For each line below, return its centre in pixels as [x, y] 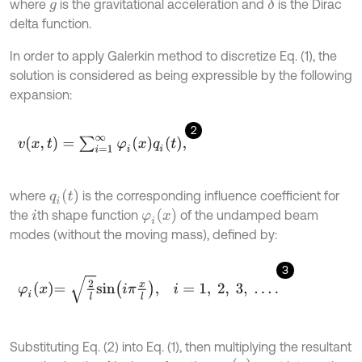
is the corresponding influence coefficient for [209, 196]
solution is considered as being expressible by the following [181, 76]
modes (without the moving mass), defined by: [143, 235]
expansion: [41, 95]
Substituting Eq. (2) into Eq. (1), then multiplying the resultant [181, 347]
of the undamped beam [248, 215]
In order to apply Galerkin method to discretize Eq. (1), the [173, 56]
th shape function [89, 215]
